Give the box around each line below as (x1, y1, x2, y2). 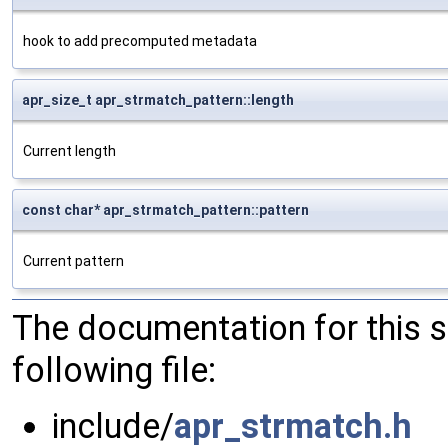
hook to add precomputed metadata (23, 33, 257, 50)
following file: (12, 350, 216, 391)
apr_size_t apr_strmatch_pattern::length (22, 92, 294, 109)
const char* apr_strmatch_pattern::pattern (22, 202, 309, 219)
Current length (23, 143, 116, 160)
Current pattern (23, 253, 124, 270)
